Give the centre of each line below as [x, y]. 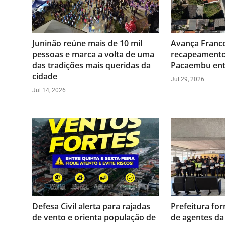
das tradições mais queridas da [91, 65]
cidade [45, 76]
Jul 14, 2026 [49, 90]
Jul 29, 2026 [187, 79]
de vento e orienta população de [94, 217]
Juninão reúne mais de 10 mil [87, 43]
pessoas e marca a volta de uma [93, 54]
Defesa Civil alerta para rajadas [91, 206]
